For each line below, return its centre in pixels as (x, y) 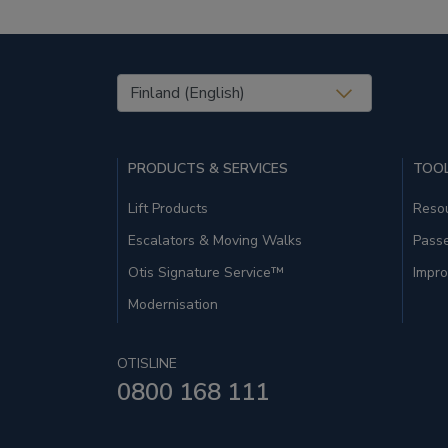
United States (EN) (194, 86)
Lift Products (168, 208)
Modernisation (173, 304)
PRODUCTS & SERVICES (208, 168)
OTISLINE (147, 364)
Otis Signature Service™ (206, 272)
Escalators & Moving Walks (215, 240)
